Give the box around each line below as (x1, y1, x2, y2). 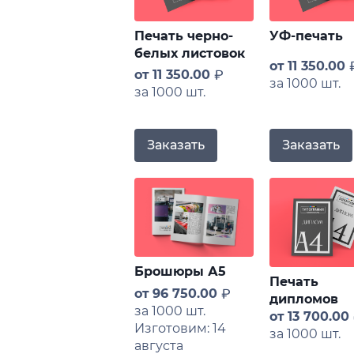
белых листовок (134, 46, 246, 62)
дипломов (269, 291, 338, 307)
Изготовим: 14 (134, 321, 227, 337)
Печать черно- (134, 28, 234, 44)
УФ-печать (269, 28, 343, 44)
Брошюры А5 (134, 264, 227, 279)
